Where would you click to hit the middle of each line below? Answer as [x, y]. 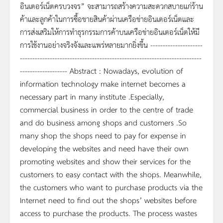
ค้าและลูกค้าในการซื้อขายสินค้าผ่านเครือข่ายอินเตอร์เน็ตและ [107, 18]
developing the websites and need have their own [104, 148]
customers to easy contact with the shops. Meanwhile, [111, 174]
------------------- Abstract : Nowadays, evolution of [102, 70]
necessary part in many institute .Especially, [92, 96]
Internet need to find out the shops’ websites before [108, 200]
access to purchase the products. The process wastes [109, 213]
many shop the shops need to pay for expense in [103, 135]
